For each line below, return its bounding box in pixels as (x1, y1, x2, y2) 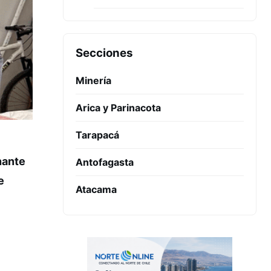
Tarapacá (76, 129, 119, 141)
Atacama (76, 183, 117, 195)
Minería (76, 74, 111, 87)
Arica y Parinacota (76, 102, 161, 114)
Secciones (76, 46, 133, 60)
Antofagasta (76, 156, 134, 168)
